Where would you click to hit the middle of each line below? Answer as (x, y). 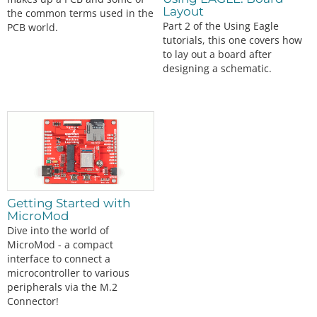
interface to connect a (59, 259)
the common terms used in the (80, 13)
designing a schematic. (218, 68)
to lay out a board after (218, 54)
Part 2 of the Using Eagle (221, 26)
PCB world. (33, 27)
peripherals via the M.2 (62, 287)
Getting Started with (69, 203)
